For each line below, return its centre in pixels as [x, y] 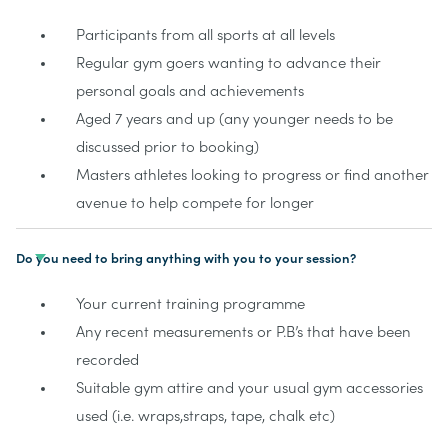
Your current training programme [190, 304]
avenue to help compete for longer [195, 203]
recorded [107, 360]
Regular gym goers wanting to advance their [228, 63]
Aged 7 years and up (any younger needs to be [234, 119]
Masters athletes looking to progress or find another [252, 175]
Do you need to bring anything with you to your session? [186, 258]
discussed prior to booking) [167, 147]
